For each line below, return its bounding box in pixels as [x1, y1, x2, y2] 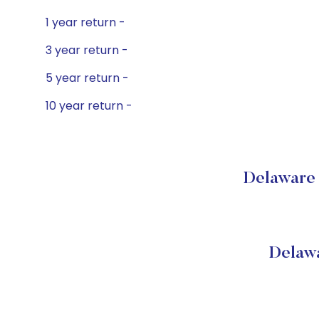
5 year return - [46, 70, 129, 86]
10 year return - [46, 98, 132, 114]
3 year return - [46, 42, 128, 58]
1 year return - [46, 14, 125, 31]
